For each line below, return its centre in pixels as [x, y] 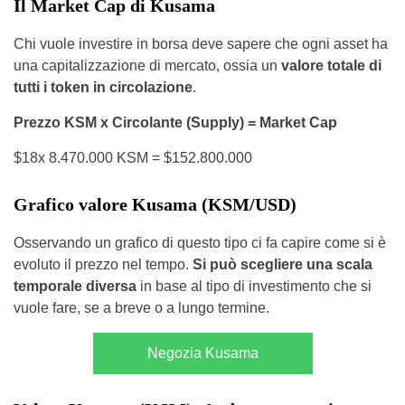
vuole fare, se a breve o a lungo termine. [141, 307]
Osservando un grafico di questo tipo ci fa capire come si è [200, 242]
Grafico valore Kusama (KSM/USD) [155, 204]
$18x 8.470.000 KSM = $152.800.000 [133, 157]
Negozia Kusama [202, 353]
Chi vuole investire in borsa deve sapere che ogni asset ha [201, 43]
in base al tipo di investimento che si [254, 286]
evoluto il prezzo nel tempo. [103, 264]
